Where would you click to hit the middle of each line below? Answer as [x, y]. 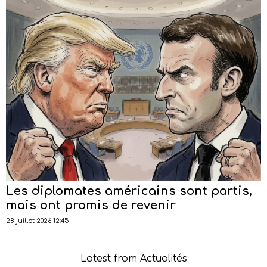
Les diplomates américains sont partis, [129, 191]
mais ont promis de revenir [91, 205]
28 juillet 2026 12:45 [38, 221]
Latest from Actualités [133, 258]
